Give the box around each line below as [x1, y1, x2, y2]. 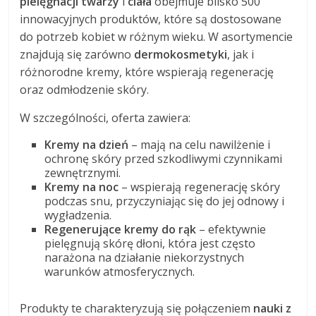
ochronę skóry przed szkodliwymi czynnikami [44, 151, 283, 167]
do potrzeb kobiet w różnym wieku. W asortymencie [20, 29, 293, 45]
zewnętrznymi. [44, 165, 121, 181]
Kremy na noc [44, 179, 119, 195]
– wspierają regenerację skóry [119, 179, 281, 195]
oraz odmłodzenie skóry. [20, 82, 150, 98]
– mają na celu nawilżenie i [128, 137, 271, 153]
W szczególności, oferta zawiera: [20, 110, 191, 126]
